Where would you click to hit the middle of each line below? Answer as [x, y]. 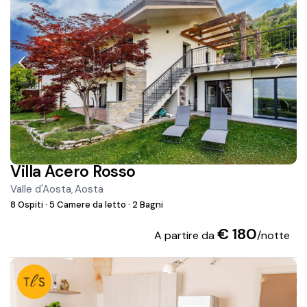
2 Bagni [147, 205]
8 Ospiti [28, 205]
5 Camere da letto [88, 205]
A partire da [185, 236]
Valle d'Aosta [41, 189]
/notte [273, 236]
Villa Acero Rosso [73, 172]
